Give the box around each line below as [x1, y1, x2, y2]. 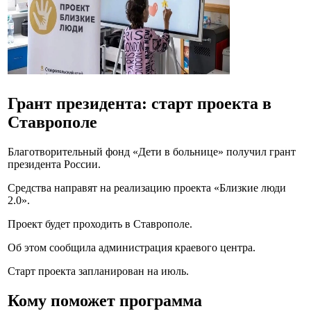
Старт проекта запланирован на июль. [8, 264, 189, 277]
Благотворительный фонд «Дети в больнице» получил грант [8, 145, 296, 158]
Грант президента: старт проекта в [8, 94, 271, 112]
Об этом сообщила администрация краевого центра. [8, 241, 255, 253]
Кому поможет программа [8, 291, 202, 310]
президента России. [8, 158, 101, 170]
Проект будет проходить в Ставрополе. [8, 217, 192, 230]
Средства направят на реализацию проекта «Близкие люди [8, 181, 286, 194]
